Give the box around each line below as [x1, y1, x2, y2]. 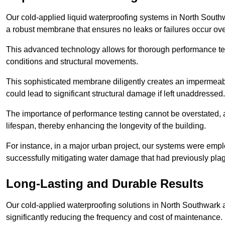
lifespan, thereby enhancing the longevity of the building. [6, 122, 206, 131]
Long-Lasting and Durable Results [6, 177, 203, 191]
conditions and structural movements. [6, 57, 138, 66]
